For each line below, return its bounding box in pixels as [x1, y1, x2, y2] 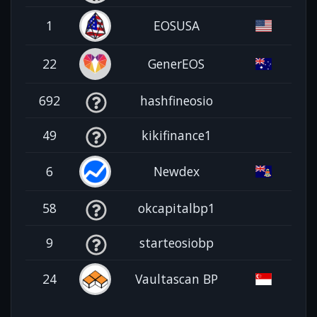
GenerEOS [148, 54, 204, 72]
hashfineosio [139, 91, 213, 109]
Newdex [153, 162, 200, 180]
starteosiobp [139, 234, 214, 251]
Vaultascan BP [134, 270, 218, 287]
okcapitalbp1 [137, 199, 215, 217]
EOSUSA [153, 16, 200, 34]
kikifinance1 [141, 126, 212, 144]
